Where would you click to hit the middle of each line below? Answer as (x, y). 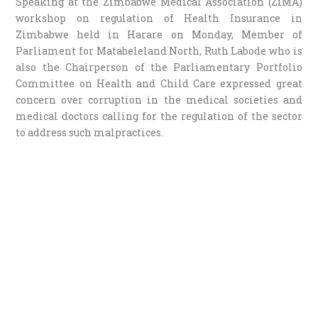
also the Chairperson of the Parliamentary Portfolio (159, 67)
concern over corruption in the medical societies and (159, 99)
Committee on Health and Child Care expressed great (159, 83)
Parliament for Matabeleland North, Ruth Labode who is (159, 50)
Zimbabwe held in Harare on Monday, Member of (159, 34)
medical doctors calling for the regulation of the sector (159, 116)
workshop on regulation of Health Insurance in (159, 18)
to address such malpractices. (90, 132)
